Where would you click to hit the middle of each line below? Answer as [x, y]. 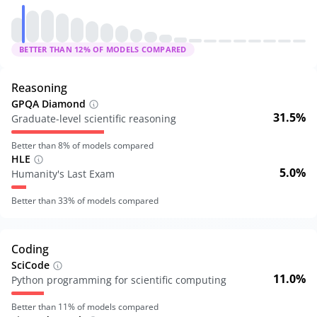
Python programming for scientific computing [119, 280]
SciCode [30, 265]
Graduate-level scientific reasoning [94, 119]
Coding [30, 249]
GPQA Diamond [48, 104]
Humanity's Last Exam [63, 174]
